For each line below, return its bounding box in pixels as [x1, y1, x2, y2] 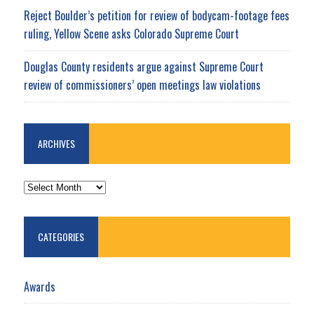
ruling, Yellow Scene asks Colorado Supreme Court [23, 25, 239, 42]
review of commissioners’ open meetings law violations [23, 76, 261, 93]
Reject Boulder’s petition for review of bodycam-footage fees [23, 6, 289, 24]
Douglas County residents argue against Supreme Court [23, 57, 264, 75]
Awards [23, 278, 55, 295]
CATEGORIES [37, 228, 84, 244]
